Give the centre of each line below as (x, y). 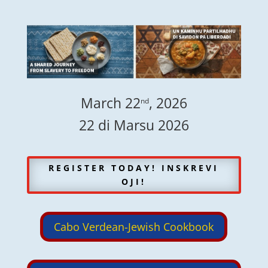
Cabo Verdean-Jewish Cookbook (134, 226)
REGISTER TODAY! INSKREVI (134, 168)
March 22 (110, 103)
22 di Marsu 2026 (134, 125)
